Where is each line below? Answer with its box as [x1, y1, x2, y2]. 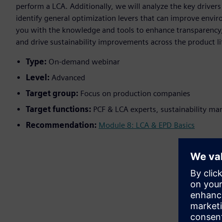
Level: [26, 73, 52, 83]
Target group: [26, 89, 80, 99]
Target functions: [26, 105, 93, 114]
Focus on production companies [80, 89, 190, 99]
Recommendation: [26, 120, 99, 130]
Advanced [52, 73, 85, 83]
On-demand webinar [49, 57, 120, 67]
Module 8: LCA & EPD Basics [99, 120, 195, 130]
